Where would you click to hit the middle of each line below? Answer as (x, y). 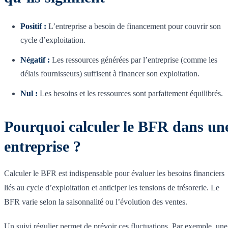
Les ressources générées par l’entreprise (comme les (134, 60)
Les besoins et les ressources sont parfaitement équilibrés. (130, 94)
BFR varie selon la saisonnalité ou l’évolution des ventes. (96, 202)
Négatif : (35, 60)
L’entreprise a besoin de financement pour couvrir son (134, 26)
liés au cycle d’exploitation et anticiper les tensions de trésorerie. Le (112, 188)
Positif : (33, 26)
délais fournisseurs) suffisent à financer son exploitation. (110, 74)
